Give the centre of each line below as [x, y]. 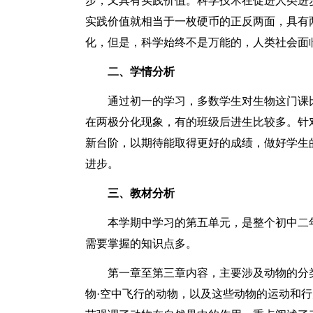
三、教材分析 [141, 193]
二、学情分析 [141, 72]
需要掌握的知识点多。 [141, 243]
